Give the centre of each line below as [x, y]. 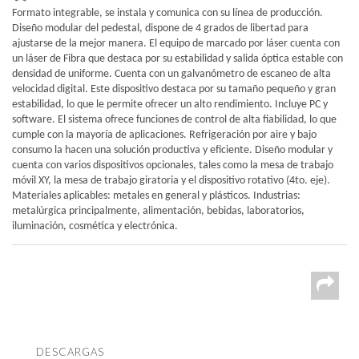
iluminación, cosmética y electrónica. [95, 226]
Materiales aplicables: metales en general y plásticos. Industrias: [156, 196]
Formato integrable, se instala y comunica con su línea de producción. [167, 13]
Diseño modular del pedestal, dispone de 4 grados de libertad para [160, 28]
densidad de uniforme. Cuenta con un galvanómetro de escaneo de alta [171, 74]
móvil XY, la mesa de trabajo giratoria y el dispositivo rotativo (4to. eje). [171, 180]
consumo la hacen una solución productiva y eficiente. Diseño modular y [172, 150]
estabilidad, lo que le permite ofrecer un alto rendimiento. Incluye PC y [170, 104]
